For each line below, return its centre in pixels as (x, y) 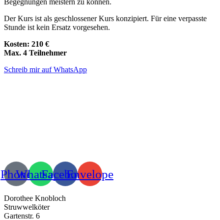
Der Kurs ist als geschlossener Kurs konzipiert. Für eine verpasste (105, 18)
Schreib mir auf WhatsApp (45, 69)
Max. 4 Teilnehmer (35, 53)
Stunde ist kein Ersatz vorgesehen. (57, 27)
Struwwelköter (27, 207)
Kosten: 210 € (27, 44)
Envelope (90, 174)
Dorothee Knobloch (35, 198)
